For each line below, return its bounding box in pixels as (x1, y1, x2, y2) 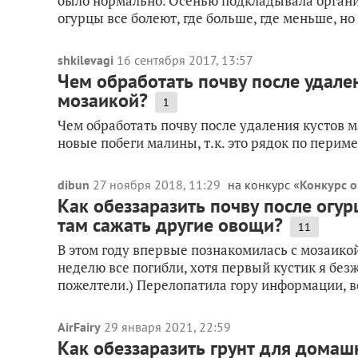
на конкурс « (228, 177, 300, 193)
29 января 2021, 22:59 (104, 319, 231, 335)
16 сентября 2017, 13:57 (117, 52, 253, 68)
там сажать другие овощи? (58, 213, 283, 237)
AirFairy (58, 319, 101, 335)
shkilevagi (58, 52, 113, 68)
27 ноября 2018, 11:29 (93, 177, 224, 193)
